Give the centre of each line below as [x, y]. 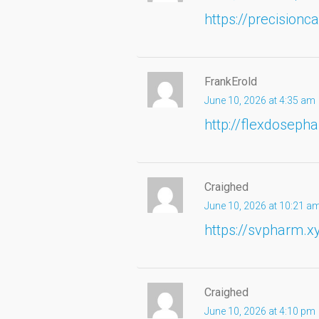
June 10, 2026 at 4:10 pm [260, 311]
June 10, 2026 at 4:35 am [260, 100]
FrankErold [231, 81]
